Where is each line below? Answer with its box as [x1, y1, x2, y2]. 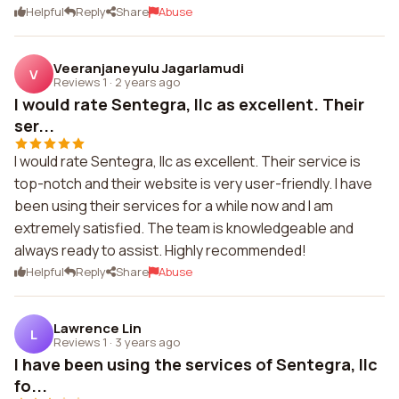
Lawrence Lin [53, 318, 142, 338]
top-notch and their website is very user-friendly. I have [14, 174, 372, 193]
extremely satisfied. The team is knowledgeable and [14, 218, 354, 238]
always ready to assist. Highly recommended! [14, 240, 306, 260]
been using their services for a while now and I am [14, 196, 333, 216]
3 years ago [115, 333, 180, 350]
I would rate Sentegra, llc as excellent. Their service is [14, 151, 361, 171]
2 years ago [115, 73, 180, 90]
